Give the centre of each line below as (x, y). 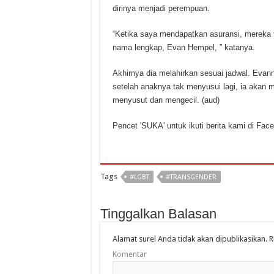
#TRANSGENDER (191, 177)
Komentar (129, 254)
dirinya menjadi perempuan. (161, 8)
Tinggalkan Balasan (158, 213)
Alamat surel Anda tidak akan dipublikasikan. (190, 239)
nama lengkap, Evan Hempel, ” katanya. (183, 47)
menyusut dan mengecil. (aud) (166, 100)
